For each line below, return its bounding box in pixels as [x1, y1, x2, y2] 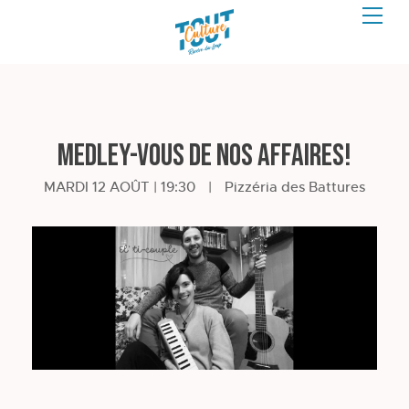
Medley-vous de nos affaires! [58, 137, 351, 174]
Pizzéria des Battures [225, 178, 365, 195]
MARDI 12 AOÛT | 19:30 [44, 178, 195, 195]
